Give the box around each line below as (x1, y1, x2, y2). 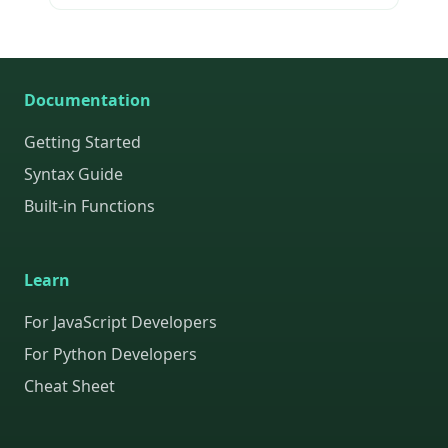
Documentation (24, 89, 151, 112)
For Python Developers (24, 343, 197, 366)
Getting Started (24, 131, 141, 154)
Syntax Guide (24, 163, 123, 186)
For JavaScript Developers (24, 311, 217, 334)
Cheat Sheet (24, 375, 115, 398)
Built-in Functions (24, 195, 155, 218)
